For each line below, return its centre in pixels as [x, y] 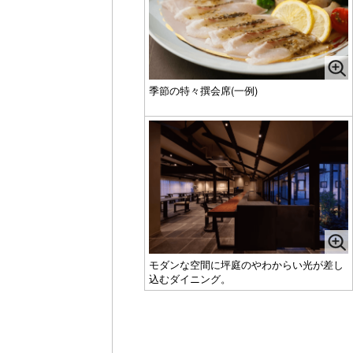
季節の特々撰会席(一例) [203, 90]
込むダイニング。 [190, 278]
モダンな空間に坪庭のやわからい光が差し [246, 264]
